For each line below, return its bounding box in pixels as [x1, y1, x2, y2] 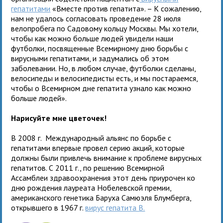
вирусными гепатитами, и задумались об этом [11, 53, 169, 63]
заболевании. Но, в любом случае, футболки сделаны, [11, 63, 196, 73]
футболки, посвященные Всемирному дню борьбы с [11, 43, 189, 53]
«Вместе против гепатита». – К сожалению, [50, 3, 202, 13]
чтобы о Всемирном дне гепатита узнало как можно [11, 83, 192, 93]
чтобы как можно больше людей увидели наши [11, 33, 174, 43]
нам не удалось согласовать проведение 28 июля [11, 13, 181, 23]
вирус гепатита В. [85, 202, 145, 213]
